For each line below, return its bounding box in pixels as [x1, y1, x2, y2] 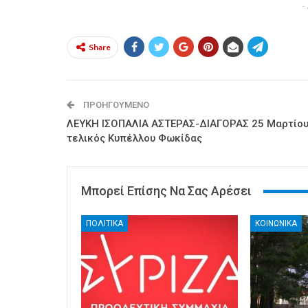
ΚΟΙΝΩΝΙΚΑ [254, 218, 297, 228]
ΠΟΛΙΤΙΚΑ [86, 218, 123, 228]
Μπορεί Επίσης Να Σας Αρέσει [81, 184, 252, 199]
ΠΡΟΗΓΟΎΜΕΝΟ [81, 100, 149, 111]
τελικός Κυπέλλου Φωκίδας [67, 132, 202, 145]
